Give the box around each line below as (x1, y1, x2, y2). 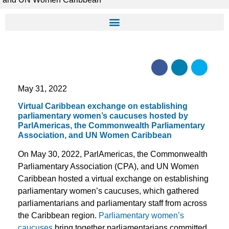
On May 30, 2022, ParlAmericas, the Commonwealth (18, 150, 208, 158)
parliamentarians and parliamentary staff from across (18, 199, 207, 208)
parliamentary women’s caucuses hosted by (18, 111, 188, 120)
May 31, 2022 (18, 84, 67, 93)
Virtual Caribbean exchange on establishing (18, 102, 188, 110)
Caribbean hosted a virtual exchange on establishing (18, 174, 209, 183)
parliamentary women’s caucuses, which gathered (18, 187, 199, 195)
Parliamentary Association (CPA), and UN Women (18, 162, 199, 171)
